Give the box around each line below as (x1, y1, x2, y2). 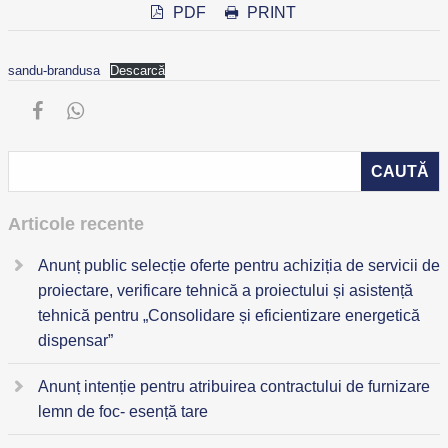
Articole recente (8, 214, 144, 234)
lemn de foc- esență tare (38, 403, 208, 420)
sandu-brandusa (8, 63, 100, 78)
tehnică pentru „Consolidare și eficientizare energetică (38, 307, 420, 324)
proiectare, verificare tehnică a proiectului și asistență (38, 282, 413, 299)
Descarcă (109, 63, 165, 78)
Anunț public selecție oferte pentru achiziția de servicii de (38, 257, 440, 274)
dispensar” (38, 332, 113, 349)
